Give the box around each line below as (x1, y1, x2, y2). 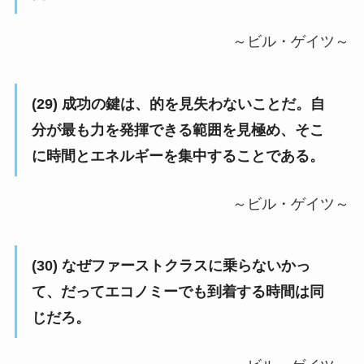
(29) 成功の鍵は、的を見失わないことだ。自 (31, 95, 325, 112)
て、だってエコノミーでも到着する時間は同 (31, 284, 324, 301)
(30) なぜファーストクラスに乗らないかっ (31, 258, 310, 275)
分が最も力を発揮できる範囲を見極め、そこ (31, 121, 324, 138)
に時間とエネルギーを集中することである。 (31, 147, 324, 164)
